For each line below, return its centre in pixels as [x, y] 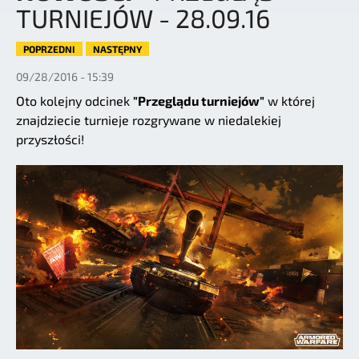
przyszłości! [50, 139]
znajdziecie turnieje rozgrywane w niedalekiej [149, 120]
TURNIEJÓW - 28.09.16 [143, 18]
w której [290, 101]
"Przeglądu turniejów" [199, 101]
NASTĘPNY [117, 49]
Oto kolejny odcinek [75, 101]
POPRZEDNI [49, 49]
